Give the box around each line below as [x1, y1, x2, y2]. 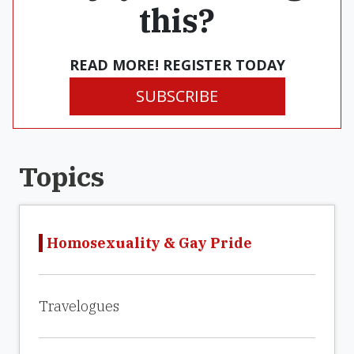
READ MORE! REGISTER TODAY [69, 55, 285, 74]
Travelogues [39, 297, 119, 315]
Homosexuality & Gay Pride [47, 234, 252, 252]
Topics [19, 159, 104, 194]
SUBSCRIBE [136, 85, 218, 107]
